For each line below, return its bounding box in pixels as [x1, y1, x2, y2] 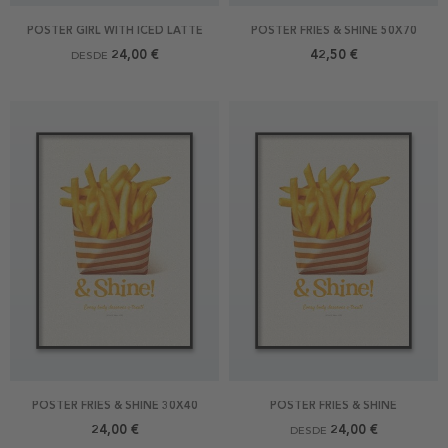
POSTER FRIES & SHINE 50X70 [250, 23, 417, 37]
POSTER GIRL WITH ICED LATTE [26, 23, 203, 37]
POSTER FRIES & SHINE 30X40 [31, 398, 198, 412]
